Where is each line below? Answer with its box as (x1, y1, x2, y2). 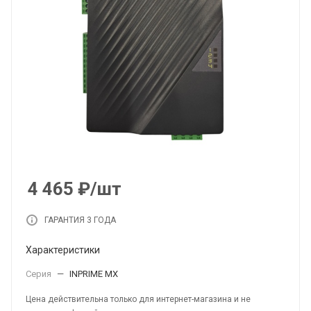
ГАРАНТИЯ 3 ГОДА (44, 215, 116, 225)
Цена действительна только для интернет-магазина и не (26, 294, 251, 304)
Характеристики (26, 244, 100, 255)
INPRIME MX (69, 269, 118, 279)
